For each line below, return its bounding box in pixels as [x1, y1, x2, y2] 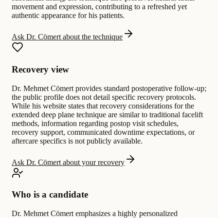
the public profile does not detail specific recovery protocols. [12, 92, 196, 101]
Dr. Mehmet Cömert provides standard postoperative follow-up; [12, 84, 206, 92]
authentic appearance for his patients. [12, 11, 125, 20]
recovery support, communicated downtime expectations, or [12, 127, 195, 136]
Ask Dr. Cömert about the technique [12, 33, 123, 41]
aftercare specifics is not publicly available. [12, 136, 143, 145]
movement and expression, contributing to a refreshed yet [12, 2, 187, 11]
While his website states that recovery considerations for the [12, 101, 194, 110]
